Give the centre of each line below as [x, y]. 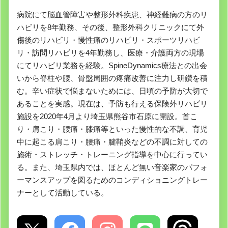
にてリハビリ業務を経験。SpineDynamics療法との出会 [112, 65]
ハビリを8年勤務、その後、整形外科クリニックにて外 [110, 27]
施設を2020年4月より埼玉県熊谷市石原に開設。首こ [107, 116]
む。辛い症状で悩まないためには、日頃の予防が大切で [112, 91]
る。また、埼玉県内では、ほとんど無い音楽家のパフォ [112, 167]
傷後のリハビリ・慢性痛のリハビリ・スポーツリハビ [108, 40]
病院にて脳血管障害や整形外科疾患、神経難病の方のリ [112, 14]
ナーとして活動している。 [63, 192]
